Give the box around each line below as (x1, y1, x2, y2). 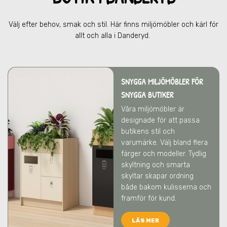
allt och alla (75, 31, 114, 40)
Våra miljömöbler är (121, 105, 184, 113)
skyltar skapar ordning (121, 172, 194, 180)
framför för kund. (121, 194, 178, 203)
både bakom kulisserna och (121, 183, 211, 192)
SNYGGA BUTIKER (121, 89, 174, 100)
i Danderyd (114, 31, 148, 40)
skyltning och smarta (121, 161, 190, 169)
